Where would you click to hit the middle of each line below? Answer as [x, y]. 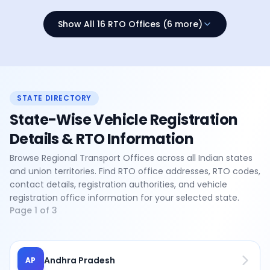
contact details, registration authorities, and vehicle [118, 184]
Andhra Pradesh [80, 260]
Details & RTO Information [102, 139]
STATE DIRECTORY [54, 98]
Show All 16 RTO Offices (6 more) [130, 24]
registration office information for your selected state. [124, 198]
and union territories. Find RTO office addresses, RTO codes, [135, 171]
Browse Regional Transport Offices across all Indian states [131, 158]
